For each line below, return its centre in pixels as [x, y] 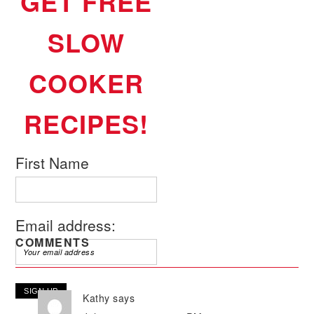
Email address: [66, 225]
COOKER [87, 83]
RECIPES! [87, 124]
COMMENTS [53, 243]
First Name [53, 163]
